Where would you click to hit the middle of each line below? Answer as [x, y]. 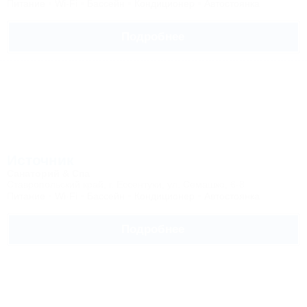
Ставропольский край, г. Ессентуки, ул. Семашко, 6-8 [126, 184]
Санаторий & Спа [48, 173]
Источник [40, 160]
